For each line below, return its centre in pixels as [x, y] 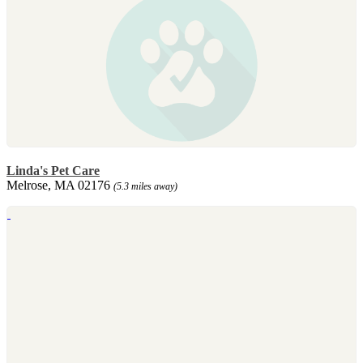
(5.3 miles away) [145, 186]
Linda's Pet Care [53, 170]
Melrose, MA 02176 [60, 185]
